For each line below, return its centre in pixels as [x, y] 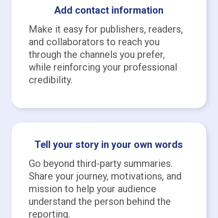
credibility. [50, 80]
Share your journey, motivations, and [105, 176]
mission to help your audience [92, 189]
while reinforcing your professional [103, 67]
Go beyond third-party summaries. [100, 163]
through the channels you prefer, [97, 54]
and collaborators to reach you [94, 42]
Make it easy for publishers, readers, [106, 29]
